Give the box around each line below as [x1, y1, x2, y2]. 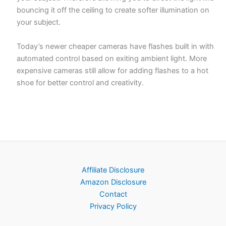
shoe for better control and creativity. [17, 78, 144, 87]
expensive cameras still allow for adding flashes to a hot [17, 66, 209, 75]
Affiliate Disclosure [82, 165, 144, 175]
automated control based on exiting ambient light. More [17, 53, 207, 63]
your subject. [17, 18, 61, 27]
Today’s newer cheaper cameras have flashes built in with [17, 41, 214, 51]
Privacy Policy [89, 202, 137, 211]
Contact [99, 190, 127, 199]
